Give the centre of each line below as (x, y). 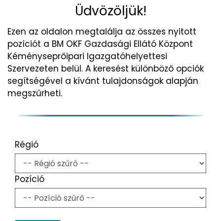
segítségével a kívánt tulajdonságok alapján (103, 81)
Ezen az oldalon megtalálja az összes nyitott (102, 31)
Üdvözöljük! (110, 11)
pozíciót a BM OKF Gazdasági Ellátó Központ (100, 44)
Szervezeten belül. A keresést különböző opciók (106, 68)
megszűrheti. (35, 93)
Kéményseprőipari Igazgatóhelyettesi (87, 56)
